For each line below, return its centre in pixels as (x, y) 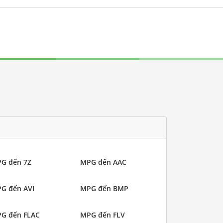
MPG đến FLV (103, 215)
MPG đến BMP (104, 189)
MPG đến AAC (103, 162)
